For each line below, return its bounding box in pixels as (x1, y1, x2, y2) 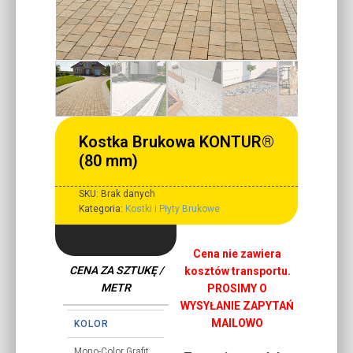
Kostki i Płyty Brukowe (125, 203, 220, 214)
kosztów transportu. (184, 264, 291, 277)
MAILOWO (211, 316, 263, 329)
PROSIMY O (207, 281, 267, 295)
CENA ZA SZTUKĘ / (69, 263, 163, 277)
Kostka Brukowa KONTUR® (79, 132, 274, 151)
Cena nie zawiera (193, 247, 281, 260)
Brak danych (101, 188, 155, 199)
